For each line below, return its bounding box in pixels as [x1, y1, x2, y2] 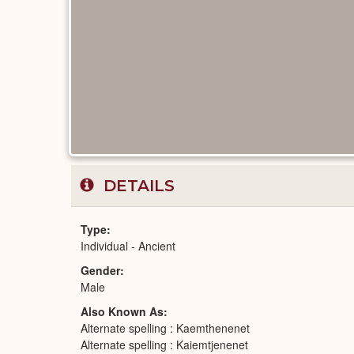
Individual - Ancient [81, 238, 175, 254]
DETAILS [99, 176, 175, 195]
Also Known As [81, 303, 164, 319]
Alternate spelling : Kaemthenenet [81, 320, 250, 336]
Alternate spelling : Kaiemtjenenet [81, 337, 248, 352]
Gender [81, 262, 120, 278]
